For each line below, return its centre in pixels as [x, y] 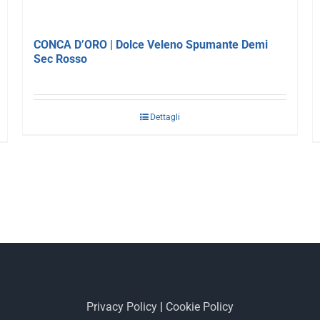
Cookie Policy [200, 306]
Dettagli [165, 117]
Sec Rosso [60, 59]
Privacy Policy [122, 306]
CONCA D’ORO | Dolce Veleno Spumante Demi [150, 44]
